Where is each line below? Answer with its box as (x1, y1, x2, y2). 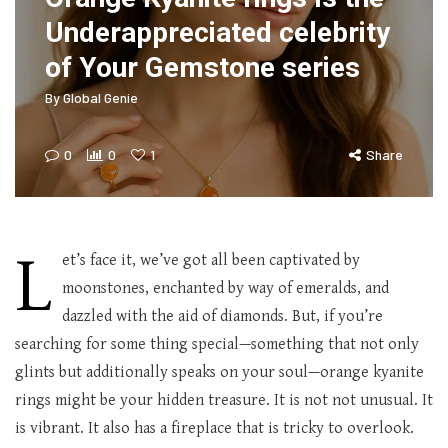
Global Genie (63, 89, 138, 106)
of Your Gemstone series (45, 51, 360, 84)
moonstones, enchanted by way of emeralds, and (62, 279, 389, 298)
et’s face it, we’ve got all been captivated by (62, 251, 360, 270)
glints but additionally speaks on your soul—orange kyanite (15, 363, 424, 382)
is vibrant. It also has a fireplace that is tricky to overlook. (15, 419, 414, 438)
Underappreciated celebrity (45, 16, 390, 49)
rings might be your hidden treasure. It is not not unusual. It (15, 391, 433, 410)
